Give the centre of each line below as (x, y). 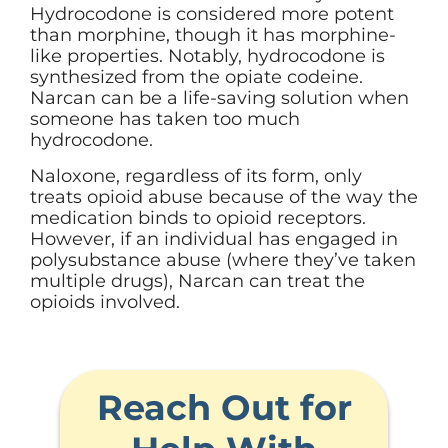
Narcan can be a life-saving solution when (219, 98)
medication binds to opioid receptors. (198, 217)
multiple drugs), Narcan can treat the (197, 280)
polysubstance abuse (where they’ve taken (223, 259)
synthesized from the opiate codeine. (196, 77)
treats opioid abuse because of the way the (224, 196)
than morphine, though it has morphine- (213, 35)
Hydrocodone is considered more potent (212, 14)
